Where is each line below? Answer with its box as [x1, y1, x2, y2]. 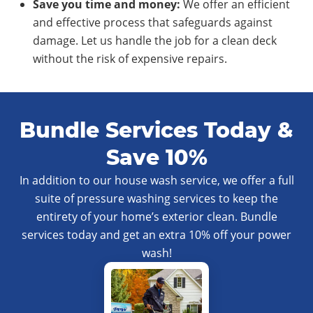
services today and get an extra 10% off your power [22, 227, 291, 243]
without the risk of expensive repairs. [33, 51, 227, 67]
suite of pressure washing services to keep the [35, 191, 278, 207]
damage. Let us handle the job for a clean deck [33, 33, 277, 49]
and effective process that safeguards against [33, 15, 272, 31]
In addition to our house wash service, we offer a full [19, 173, 294, 189]
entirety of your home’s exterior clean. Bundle [36, 209, 277, 225]
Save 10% [105, 145, 208, 171]
